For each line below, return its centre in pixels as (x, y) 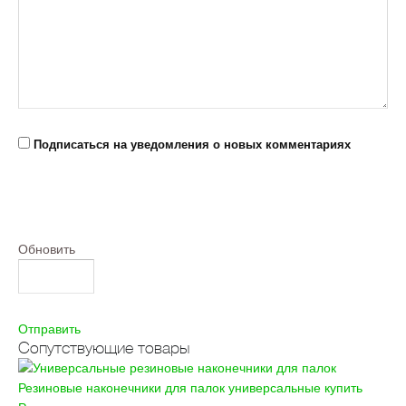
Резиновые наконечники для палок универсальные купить (190, 388)
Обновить (47, 249)
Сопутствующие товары (104, 348)
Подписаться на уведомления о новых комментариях (192, 145)
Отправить (49, 329)
